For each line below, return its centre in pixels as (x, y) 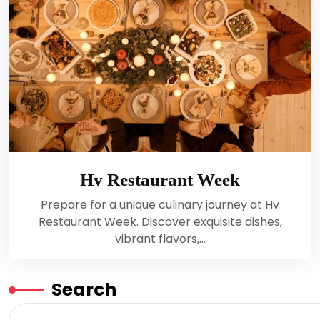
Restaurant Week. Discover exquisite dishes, (160, 222)
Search (84, 290)
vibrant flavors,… (160, 239)
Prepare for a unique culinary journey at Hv (160, 205)
